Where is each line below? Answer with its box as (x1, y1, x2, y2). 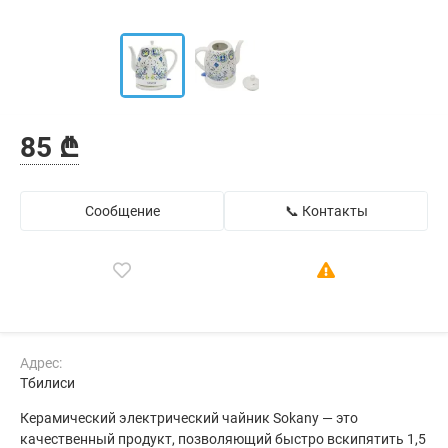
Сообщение (84, 203, 160, 219)
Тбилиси (20, 375, 75, 391)
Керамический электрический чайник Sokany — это (20, 410, 358, 426)
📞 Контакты (284, 203, 368, 219)
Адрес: (20, 355, 62, 371)
